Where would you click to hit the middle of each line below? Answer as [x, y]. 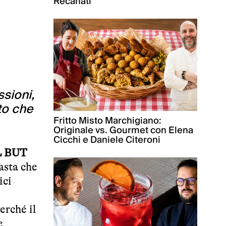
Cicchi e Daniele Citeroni [107, 140]
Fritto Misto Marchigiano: [107, 121]
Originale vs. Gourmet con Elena [123, 131]
